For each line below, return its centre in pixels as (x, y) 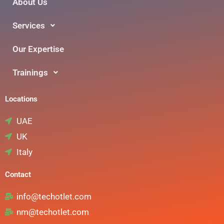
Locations (21, 99)
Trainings (30, 72)
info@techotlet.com (54, 196)
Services (29, 25)
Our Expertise (38, 49)
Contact (18, 174)
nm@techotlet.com (52, 212)
